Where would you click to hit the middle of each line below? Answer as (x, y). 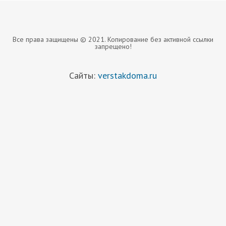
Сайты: (83, 76)
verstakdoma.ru (127, 76)
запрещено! (113, 47)
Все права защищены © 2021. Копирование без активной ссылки (113, 40)
